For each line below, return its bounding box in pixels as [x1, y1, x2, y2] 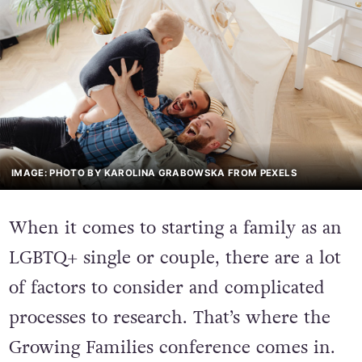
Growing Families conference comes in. [8, 335, 335, 360]
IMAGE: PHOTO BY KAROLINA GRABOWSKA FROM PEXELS [11, 167, 297, 179]
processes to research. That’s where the [8, 305, 330, 330]
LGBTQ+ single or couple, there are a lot [8, 245, 341, 271]
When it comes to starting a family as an [8, 215, 342, 241]
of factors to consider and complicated [8, 275, 325, 301]
